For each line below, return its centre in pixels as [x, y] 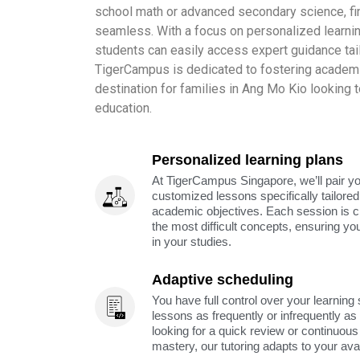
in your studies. [192, 242]
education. [123, 108]
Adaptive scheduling [223, 280]
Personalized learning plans [248, 160]
